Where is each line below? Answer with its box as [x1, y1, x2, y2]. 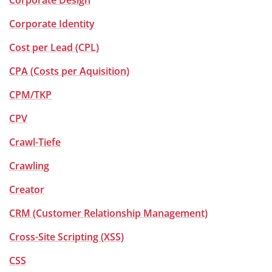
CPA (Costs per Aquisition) [9, 64, 129, 78]
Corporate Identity [9, 17, 95, 30]
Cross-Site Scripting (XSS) [9, 230, 124, 243]
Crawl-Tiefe [9, 135, 61, 149]
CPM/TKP [9, 88, 52, 101]
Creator [9, 183, 44, 196]
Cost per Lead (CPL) [9, 41, 99, 54]
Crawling [9, 159, 49, 172]
